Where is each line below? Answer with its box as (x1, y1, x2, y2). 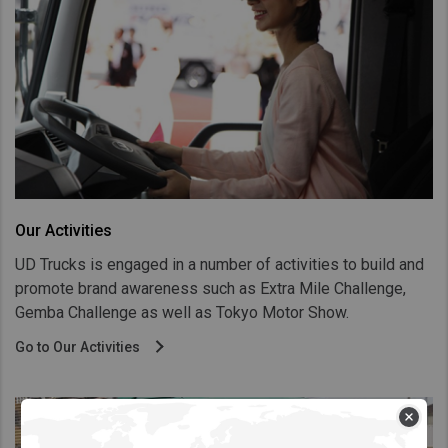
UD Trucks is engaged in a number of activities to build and (15, 255, 424, 275)
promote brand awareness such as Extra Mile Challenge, (15, 279, 406, 299)
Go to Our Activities (15, 339, 143, 356)
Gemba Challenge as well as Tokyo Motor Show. (15, 303, 349, 323)
